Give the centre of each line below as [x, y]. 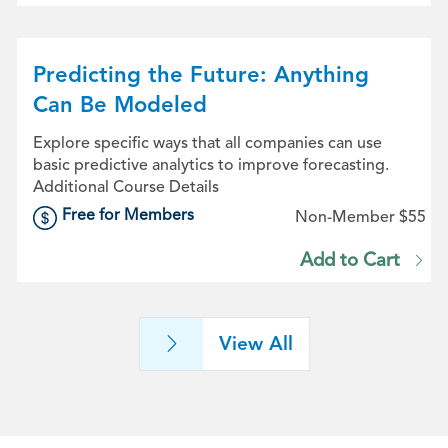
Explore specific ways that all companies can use [207, 143]
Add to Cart [350, 259]
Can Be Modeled [119, 104]
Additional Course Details [125, 187]
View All [255, 343]
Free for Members [128, 214]
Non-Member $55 [361, 217]
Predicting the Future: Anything [200, 74]
